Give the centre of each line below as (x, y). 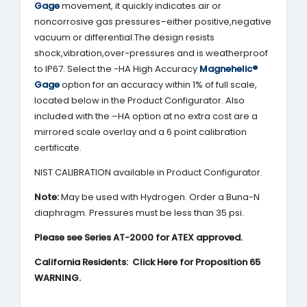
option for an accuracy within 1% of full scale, (159, 84)
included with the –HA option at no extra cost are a (146, 116)
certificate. (58, 147)
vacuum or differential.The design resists (124, 37)
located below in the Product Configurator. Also (139, 100)
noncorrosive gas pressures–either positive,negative (153, 21)
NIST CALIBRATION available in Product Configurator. (148, 172)
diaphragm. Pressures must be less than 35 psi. (139, 212)
